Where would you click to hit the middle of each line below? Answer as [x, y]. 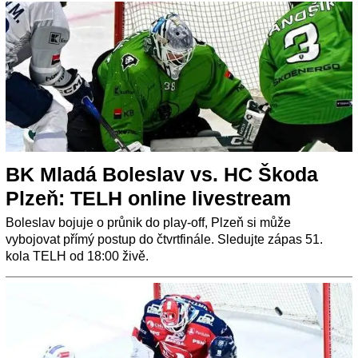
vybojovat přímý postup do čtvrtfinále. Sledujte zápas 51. [164, 240]
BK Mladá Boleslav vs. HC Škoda [162, 175]
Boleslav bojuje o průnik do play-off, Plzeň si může [148, 223]
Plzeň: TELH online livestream [148, 199]
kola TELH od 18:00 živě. [77, 257]
